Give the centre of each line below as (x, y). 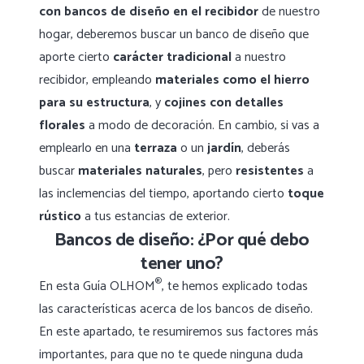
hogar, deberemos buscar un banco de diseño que (174, 35)
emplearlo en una (87, 149)
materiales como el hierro (232, 80)
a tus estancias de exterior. (156, 217)
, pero (219, 171)
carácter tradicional (172, 58)
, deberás (266, 149)
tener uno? (182, 264)
